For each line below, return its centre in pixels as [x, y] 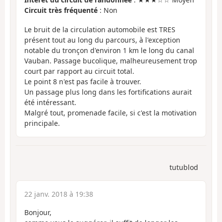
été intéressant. [50, 102]
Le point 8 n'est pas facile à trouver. [83, 81]
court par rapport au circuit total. [79, 71]
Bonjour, [38, 213]
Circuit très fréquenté [61, 10]
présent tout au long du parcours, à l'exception [102, 40]
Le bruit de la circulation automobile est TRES [100, 29]
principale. [42, 123]
